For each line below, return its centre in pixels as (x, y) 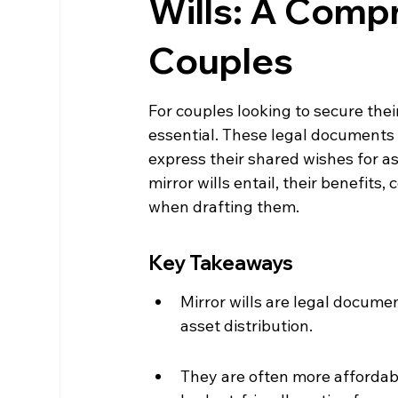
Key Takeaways (221, 263)
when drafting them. (224, 207)
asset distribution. (247, 326)
